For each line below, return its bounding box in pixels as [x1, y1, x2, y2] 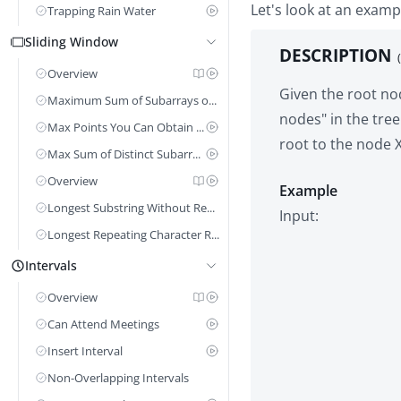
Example [279, 181, 337, 200]
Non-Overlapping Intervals [47, 370, 189, 386]
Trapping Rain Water [47, 3, 156, 19]
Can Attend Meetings [47, 316, 159, 332]
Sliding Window [25, 33, 118, 50]
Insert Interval [47, 343, 123, 359]
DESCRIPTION [279, 43, 396, 67]
